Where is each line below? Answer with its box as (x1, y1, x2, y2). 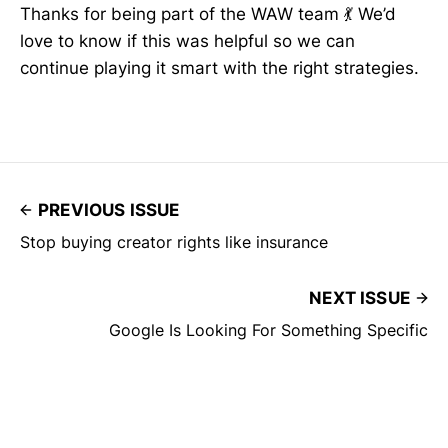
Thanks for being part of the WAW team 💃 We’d (20, 4, 396, 25)
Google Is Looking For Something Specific (109, 320, 428, 341)
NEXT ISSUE (309, 288, 410, 309)
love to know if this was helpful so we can (20, 31, 355, 52)
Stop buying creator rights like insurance (20, 232, 328, 253)
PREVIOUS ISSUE (38, 200, 180, 221)
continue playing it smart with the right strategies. (20, 58, 419, 79)
